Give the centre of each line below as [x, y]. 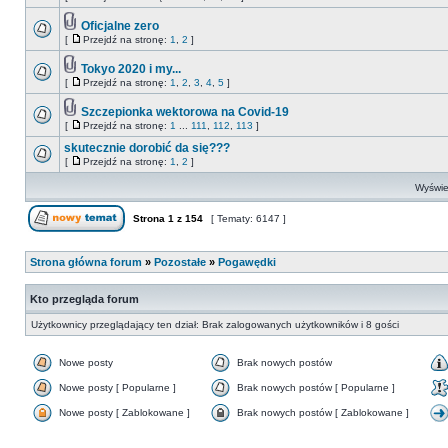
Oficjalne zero [120, 26]
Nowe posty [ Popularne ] [117, 387]
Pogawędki [247, 262]
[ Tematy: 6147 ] [248, 218]
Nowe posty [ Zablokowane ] [124, 412]
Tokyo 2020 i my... [131, 69]
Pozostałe [180, 262]
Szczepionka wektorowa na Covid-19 [185, 112]
